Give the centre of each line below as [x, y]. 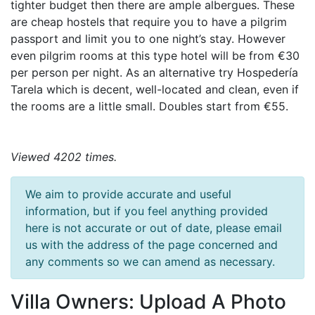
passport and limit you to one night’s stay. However [148, 39]
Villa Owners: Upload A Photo [148, 302]
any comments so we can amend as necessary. [150, 262]
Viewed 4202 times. [64, 157]
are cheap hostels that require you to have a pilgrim [149, 22]
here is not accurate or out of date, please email [154, 228]
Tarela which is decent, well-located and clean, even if [155, 89]
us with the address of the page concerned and [152, 245]
